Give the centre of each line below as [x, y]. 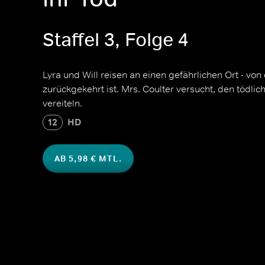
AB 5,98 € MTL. [88, 159]
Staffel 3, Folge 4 [115, 40]
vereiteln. [62, 103]
